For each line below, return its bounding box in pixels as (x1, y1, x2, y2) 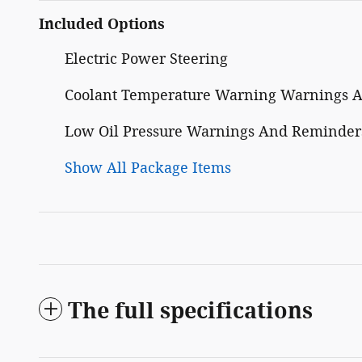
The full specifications (68, 298, 313, 325)
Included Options (39, 15, 165, 34)
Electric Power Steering (65, 50, 228, 69)
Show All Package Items (65, 159, 231, 178)
